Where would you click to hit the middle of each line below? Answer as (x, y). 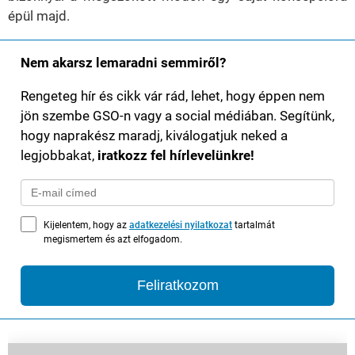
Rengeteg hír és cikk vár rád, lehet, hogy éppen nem (173, 96)
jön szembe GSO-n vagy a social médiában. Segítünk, (177, 116)
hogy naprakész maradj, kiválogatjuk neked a (154, 136)
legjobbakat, (59, 156)
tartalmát (254, 225)
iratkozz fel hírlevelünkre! (176, 156)
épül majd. (39, 16)
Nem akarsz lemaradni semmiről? (123, 63)
